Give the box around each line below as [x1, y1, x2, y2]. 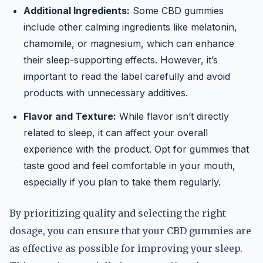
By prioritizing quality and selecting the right [9, 207, 226, 219]
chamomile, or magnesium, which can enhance [23, 38, 234, 49]
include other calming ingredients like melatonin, [23, 21, 237, 33]
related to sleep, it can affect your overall [23, 127, 208, 139]
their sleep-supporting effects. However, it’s [23, 54, 218, 66]
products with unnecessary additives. [23, 87, 188, 99]
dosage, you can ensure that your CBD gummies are [9, 225, 251, 237]
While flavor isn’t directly [116, 110, 229, 122]
